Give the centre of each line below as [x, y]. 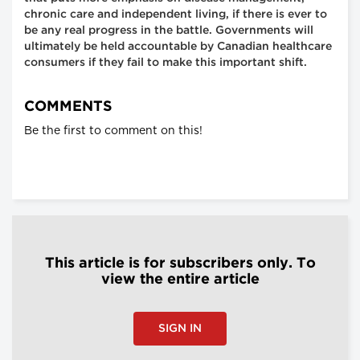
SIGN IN [180, 329]
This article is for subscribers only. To [180, 264]
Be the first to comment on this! [113, 131]
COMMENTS [68, 107]
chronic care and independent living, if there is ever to [176, 15]
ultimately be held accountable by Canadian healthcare [178, 47]
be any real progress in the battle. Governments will [169, 31]
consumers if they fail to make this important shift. [166, 63]
